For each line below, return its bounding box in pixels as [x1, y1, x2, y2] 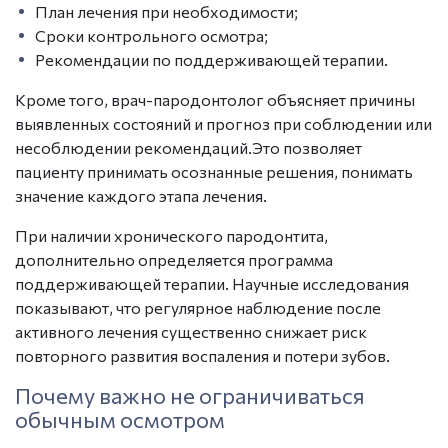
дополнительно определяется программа [15, 249, 333, 269]
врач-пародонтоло [111, 89, 256, 109]
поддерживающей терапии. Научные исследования [15, 273, 409, 293]
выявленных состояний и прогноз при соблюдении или [15, 113, 432, 133]
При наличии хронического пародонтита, [15, 225, 328, 245]
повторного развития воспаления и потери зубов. [15, 345, 390, 365]
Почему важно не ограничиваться [15, 381, 365, 409]
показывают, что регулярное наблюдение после [15, 297, 381, 317]
